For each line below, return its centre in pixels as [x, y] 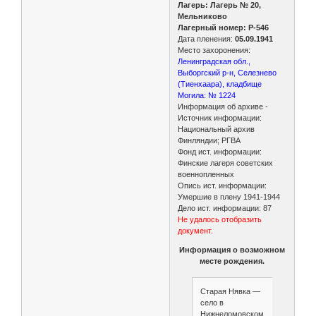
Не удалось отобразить [220, 219]
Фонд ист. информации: [220, 151]
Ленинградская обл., [214, 61]
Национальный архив [217, 129]
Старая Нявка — [230, 292]
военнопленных [206, 174]
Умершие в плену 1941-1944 [229, 196]
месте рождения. [232, 261]
